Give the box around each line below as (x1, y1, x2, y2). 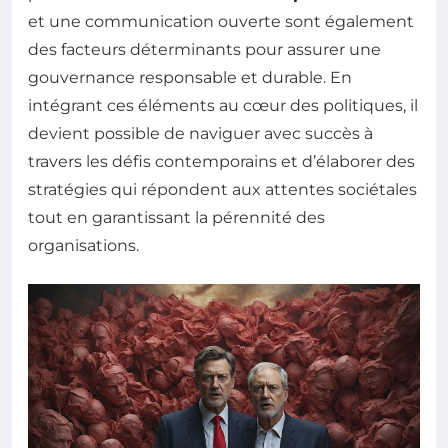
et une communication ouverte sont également (28, 11, 414, 31)
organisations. (28, 235, 139, 255)
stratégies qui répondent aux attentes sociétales (28, 179, 417, 199)
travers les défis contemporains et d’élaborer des (28, 151, 415, 171)
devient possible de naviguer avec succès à (28, 123, 373, 143)
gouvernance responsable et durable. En (28, 67, 352, 87)
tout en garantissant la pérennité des (28, 207, 325, 227)
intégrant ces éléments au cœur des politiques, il (28, 95, 418, 115)
